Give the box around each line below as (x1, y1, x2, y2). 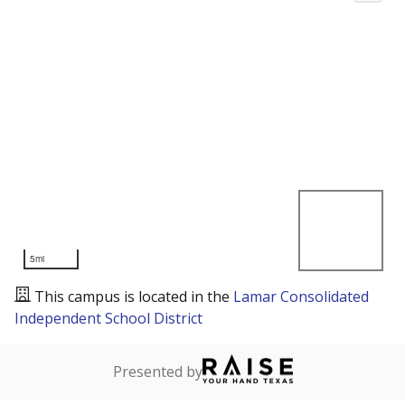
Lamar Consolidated (233, 287, 369, 306)
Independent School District (14, 308, 202, 328)
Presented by (112, 362, 202, 381)
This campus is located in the (34, 287, 233, 306)
